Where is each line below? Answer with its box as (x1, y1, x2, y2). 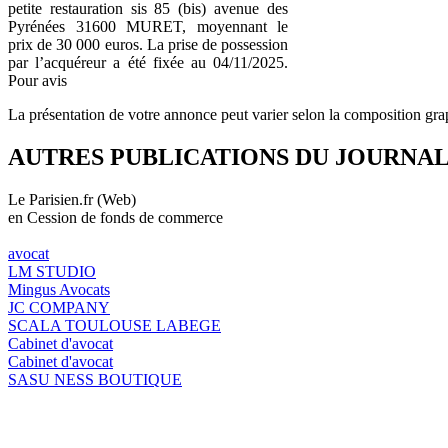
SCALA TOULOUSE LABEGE (8, 316, 221, 334)
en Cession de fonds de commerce (8, 208, 223, 226)
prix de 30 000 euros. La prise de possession (8, 35, 288, 53)
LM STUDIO (8, 262, 96, 280)
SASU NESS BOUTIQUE (8, 370, 182, 388)
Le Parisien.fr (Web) (8, 190, 136, 208)
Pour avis (8, 71, 67, 89)
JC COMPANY (8, 298, 110, 316)
